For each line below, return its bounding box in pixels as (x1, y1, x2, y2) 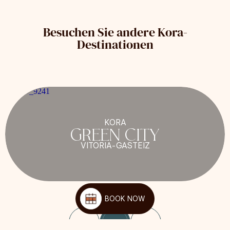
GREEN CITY (70, 122, 160, 145)
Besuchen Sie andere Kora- (43, 23, 187, 41)
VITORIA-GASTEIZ (80, 140, 150, 150)
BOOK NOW (105, 195, 145, 203)
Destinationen (76, 35, 154, 53)
